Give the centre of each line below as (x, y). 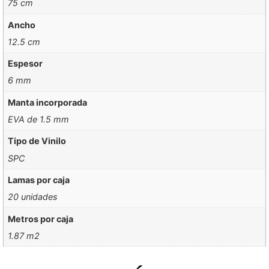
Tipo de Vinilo (37, 141)
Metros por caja (41, 219)
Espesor (26, 64)
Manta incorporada (48, 102)
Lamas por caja (39, 180)
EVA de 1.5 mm (39, 119)
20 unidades (33, 197)
